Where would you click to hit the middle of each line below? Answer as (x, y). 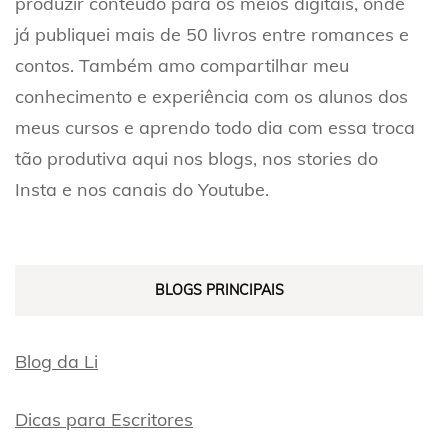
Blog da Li (56, 361)
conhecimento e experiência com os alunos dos (211, 96)
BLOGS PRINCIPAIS (219, 289)
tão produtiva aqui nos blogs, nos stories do (196, 158)
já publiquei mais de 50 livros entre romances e (212, 34)
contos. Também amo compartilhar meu (182, 65)
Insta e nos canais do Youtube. (142, 189)
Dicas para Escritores (104, 419)
